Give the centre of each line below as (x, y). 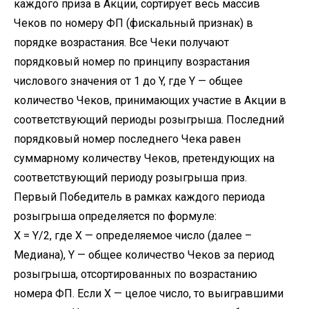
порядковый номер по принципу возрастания (132, 62)
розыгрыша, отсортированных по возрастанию (136, 274)
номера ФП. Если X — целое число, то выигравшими (149, 293)
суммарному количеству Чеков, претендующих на (144, 158)
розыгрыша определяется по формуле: (115, 216)
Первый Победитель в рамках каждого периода (139, 197)
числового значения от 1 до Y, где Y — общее (128, 81)
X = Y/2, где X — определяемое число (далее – (133, 236)
